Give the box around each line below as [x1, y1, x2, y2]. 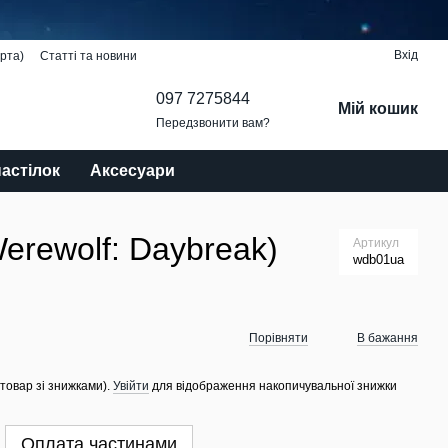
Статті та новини [40, 49, 137, 63]
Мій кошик [337, 99, 418, 117]
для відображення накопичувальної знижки [149, 378, 397, 393]
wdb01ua [353, 252, 404, 267]
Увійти [113, 378, 149, 393]
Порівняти [249, 331, 308, 345]
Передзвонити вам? [155, 115, 270, 130]
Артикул [353, 236, 399, 250]
